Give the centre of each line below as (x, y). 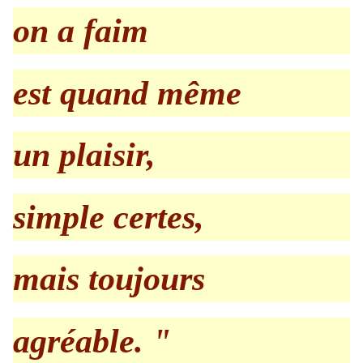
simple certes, (109, 217)
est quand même (127, 93)
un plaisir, (84, 155)
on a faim (81, 31)
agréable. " (92, 341)
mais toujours (109, 279)
